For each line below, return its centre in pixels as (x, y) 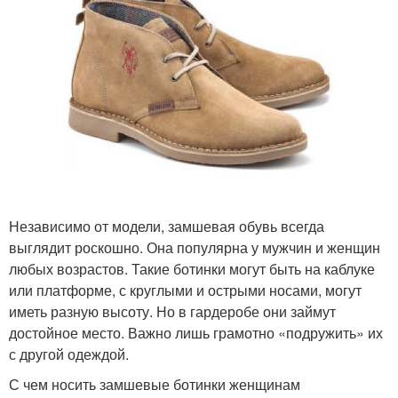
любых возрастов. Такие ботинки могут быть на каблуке (192, 268)
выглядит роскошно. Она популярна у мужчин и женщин (195, 247)
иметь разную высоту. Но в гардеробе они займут (172, 311)
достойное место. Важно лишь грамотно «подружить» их (196, 332)
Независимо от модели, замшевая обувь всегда (167, 226)
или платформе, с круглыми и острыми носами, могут (185, 290)
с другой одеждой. (69, 354)
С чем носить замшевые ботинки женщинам (155, 384)
